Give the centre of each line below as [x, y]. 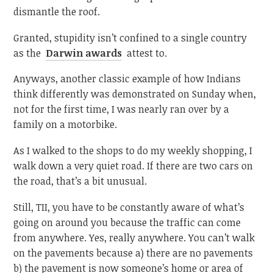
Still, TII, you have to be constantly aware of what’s [129, 207]
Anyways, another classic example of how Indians [127, 79]
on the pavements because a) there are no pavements [133, 253]
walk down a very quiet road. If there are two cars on [133, 165]
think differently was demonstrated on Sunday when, [135, 94]
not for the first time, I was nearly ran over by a [122, 109]
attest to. [146, 53]
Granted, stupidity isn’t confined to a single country [130, 37]
